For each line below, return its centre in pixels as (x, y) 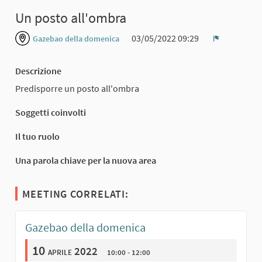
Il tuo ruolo (37, 136)
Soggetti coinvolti (51, 112)
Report (230, 48)
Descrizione (38, 71)
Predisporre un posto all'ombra (77, 88)
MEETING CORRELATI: (76, 194)
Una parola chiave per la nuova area (86, 160)
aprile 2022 (73, 251)
